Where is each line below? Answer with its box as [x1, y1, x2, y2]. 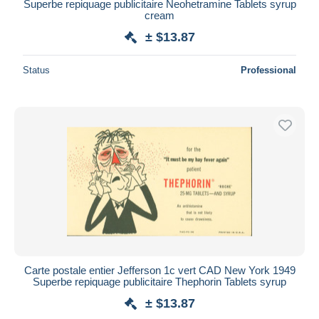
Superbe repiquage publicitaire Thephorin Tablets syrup [33, 275, 286, 288]
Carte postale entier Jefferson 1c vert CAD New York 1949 [23, 263, 296, 276]
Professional [241, 64, 296, 75]
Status [23, 64, 50, 75]
